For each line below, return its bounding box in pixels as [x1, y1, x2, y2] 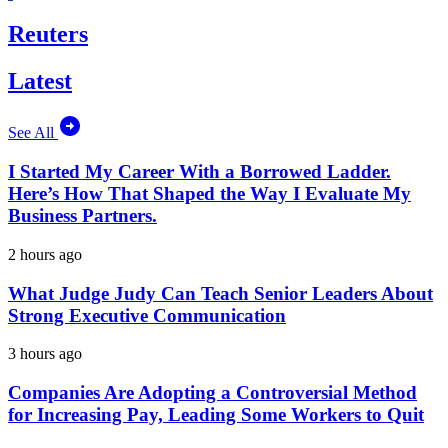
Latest [8, 67, 72, 94]
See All [8, 124, 58, 142]
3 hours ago [8, 345, 82, 363]
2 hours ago [8, 245, 82, 263]
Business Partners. [8, 205, 157, 227]
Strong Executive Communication [8, 304, 286, 326]
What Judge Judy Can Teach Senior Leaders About [8, 282, 433, 304]
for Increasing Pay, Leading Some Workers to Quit [8, 404, 424, 426]
